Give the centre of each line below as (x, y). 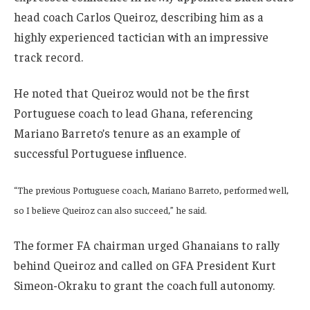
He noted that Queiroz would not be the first (132, 93)
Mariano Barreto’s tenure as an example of (127, 133)
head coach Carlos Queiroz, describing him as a (139, 17)
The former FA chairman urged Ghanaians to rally (147, 245)
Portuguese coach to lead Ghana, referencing (133, 113)
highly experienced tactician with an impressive (141, 37)
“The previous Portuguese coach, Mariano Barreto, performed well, (151, 189)
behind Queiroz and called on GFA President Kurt (145, 265)
